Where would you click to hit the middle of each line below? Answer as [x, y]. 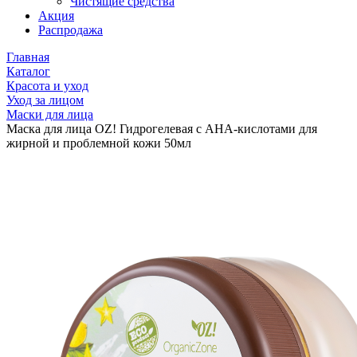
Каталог [28, 71]
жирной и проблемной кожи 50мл [99, 143]
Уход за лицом [45, 100]
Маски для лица [50, 114]
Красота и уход [47, 86]
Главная [28, 57]
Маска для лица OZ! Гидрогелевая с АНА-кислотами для [162, 129]
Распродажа [71, 30]
